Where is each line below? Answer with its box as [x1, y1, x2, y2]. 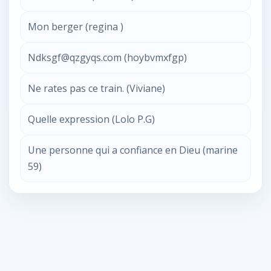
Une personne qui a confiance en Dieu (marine [28, 143, 238, 157]
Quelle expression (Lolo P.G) [28, 113, 155, 126]
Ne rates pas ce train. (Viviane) [28, 82, 165, 95]
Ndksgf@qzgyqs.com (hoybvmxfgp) [28, 51, 187, 64]
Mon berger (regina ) [28, 20, 123, 33]
